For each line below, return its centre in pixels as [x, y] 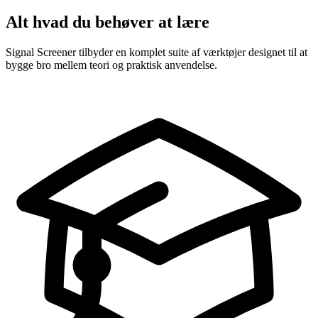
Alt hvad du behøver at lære [108, 22]
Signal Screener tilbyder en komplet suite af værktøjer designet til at [157, 52]
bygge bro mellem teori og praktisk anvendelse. [111, 65]
